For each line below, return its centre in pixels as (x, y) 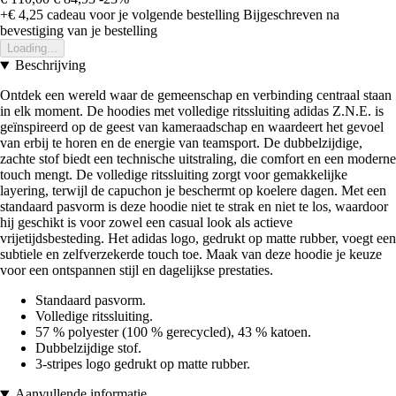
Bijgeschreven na (291, 15)
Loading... (32, 49)
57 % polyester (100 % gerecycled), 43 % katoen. (173, 332)
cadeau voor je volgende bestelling (141, 15)
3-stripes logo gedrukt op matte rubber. (143, 364)
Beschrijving (50, 65)
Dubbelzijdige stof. (88, 348)
